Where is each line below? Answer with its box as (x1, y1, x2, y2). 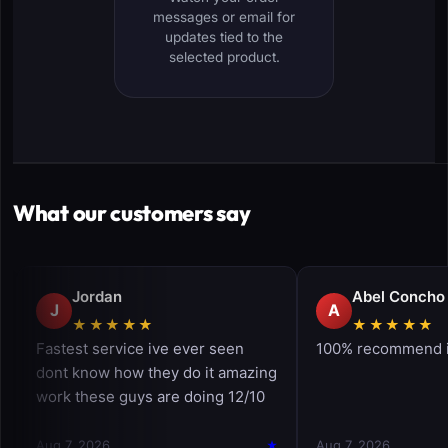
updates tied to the (165, 28, 283, 45)
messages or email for (153, 8, 295, 25)
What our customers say (13, 198, 251, 227)
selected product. (168, 48, 280, 65)
